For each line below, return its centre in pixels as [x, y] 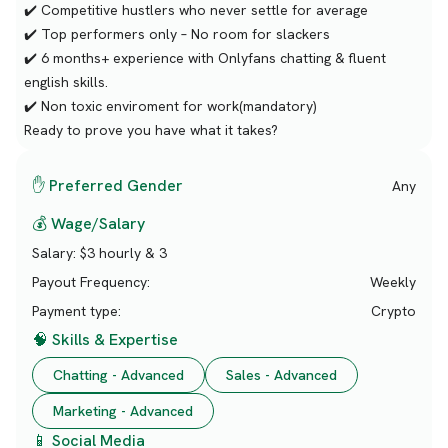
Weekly [393, 282]
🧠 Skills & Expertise [105, 339]
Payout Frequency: [91, 282]
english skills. [66, 82]
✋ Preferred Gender [107, 185]
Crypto [393, 310]
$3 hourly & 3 [123, 253]
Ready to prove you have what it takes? [151, 130]
